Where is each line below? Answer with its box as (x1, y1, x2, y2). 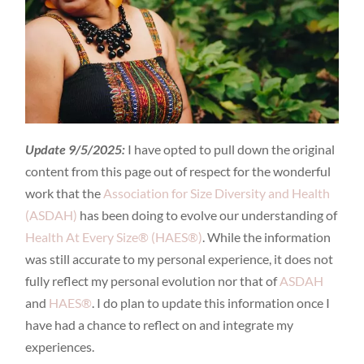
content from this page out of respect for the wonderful (25, 162, 331, 179)
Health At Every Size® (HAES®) (25, 228, 203, 245)
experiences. (25, 338, 95, 354)
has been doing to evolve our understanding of (77, 206, 338, 223)
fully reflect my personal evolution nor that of (25, 272, 280, 288)
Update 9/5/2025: (25, 141, 126, 157)
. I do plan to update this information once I (92, 294, 331, 310)
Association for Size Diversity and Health (103, 184, 331, 201)
